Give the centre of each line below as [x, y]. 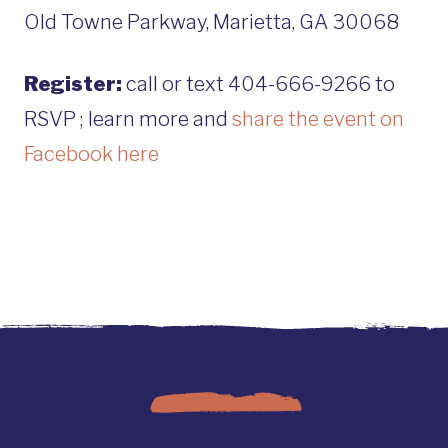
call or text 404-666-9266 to [258, 83]
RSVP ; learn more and [128, 118]
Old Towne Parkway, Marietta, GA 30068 [211, 21]
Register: [73, 83]
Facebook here [91, 153]
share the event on [318, 118]
